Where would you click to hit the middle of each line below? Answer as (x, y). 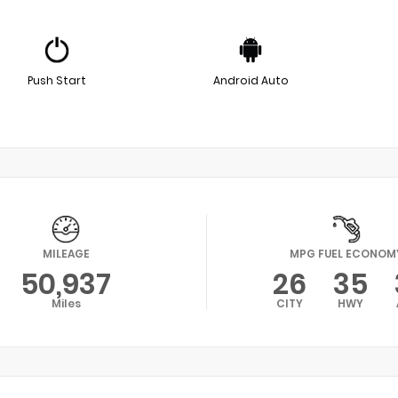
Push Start (57, 80)
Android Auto (251, 80)
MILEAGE (66, 253)
